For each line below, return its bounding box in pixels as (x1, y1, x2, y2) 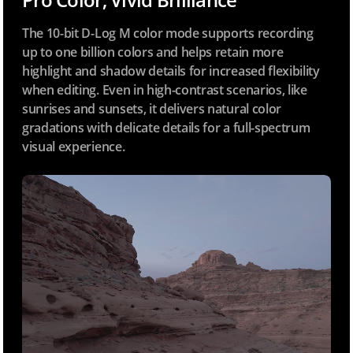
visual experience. (22, 138, 125, 156)
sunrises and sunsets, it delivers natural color (22, 100, 281, 118)
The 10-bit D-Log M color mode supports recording (22, 24, 314, 43)
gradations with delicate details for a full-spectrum (22, 119, 310, 137)
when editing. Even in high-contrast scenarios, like (22, 81, 307, 99)
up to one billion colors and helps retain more (22, 43, 284, 61)
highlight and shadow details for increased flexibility (22, 62, 320, 80)
